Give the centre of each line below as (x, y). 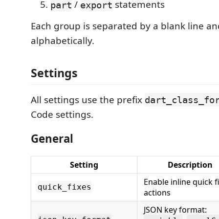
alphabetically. (63, 41)
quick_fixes (65, 187)
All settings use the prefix (88, 99)
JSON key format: (175, 209)
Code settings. (62, 114)
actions (157, 192)
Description (190, 164)
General (52, 139)
